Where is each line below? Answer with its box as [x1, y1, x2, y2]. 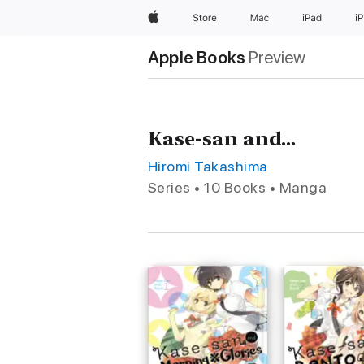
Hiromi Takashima [148, 158, 268, 175]
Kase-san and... [148, 127, 296, 150]
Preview [249, 47, 306, 67]
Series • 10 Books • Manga [148, 179, 327, 196]
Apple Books [148, 47, 246, 67]
